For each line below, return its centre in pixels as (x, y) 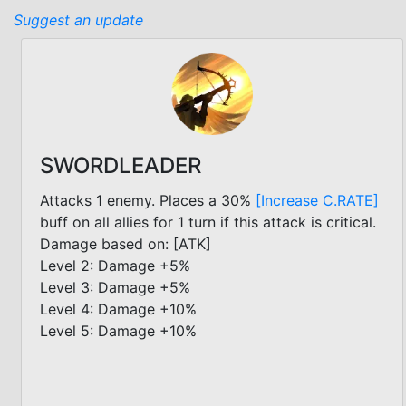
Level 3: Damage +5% (115, 287)
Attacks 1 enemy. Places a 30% (148, 200)
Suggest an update (78, 19)
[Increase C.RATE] (317, 200)
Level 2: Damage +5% (115, 265)
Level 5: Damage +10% (118, 330)
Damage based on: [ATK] (126, 243)
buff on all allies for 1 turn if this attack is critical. (208, 222)
